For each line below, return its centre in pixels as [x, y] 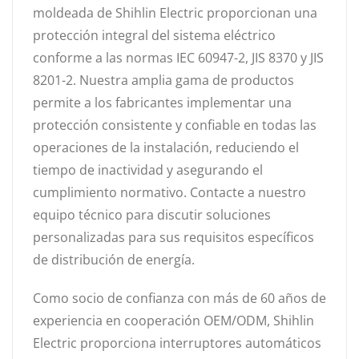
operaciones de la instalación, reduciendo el [166, 147]
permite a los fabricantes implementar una [162, 103]
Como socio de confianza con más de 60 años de [179, 298]
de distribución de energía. [114, 260]
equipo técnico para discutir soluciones [152, 215]
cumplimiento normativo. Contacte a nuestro [169, 192]
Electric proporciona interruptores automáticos [177, 343]
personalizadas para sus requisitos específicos [173, 237]
